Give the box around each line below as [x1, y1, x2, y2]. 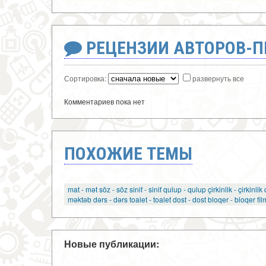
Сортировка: [64, 72, 108, 83]
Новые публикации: [64, 237, 159, 251]
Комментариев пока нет [64, 96, 145, 106]
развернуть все [192, 72, 244, 83]
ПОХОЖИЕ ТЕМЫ [64, 142, 192, 164]
